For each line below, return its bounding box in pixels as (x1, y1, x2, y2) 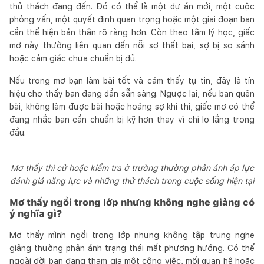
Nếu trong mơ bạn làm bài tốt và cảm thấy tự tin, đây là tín (9, 75, 255, 85)
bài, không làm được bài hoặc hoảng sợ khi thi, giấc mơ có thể (9, 101, 255, 111)
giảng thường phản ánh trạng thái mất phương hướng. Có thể (9, 243, 255, 253)
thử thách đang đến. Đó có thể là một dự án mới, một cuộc (9, 1, 255, 11)
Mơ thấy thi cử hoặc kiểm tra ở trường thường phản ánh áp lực (10, 163, 254, 173)
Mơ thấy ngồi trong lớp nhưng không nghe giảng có (9, 196, 255, 208)
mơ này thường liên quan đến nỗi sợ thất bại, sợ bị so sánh (9, 40, 255, 50)
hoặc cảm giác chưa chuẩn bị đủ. (9, 53, 137, 63)
